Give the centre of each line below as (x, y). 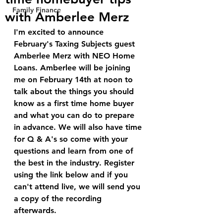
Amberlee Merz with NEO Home (76, 55)
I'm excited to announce (60, 32)
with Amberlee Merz (67, 17)
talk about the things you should (75, 91)
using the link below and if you (72, 174)
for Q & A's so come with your (72, 139)
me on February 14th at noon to (75, 79)
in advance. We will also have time (79, 127)
